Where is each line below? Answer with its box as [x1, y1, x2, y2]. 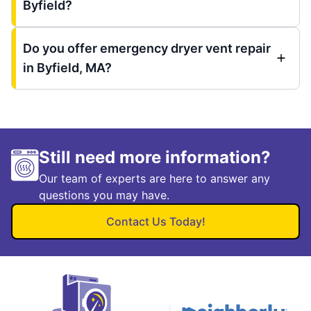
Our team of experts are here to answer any [39, 171, 270, 185]
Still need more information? [39, 146, 271, 167]
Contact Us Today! [106, 214, 205, 228]
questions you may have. [39, 187, 169, 202]
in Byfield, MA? [23, 60, 112, 75]
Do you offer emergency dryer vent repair [23, 40, 271, 56]
